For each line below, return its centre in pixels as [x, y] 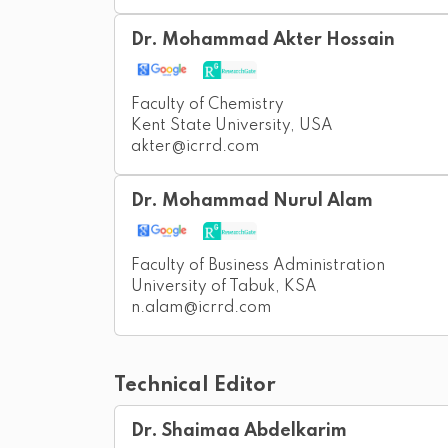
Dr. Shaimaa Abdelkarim [239, 431]
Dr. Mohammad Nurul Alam [252, 201]
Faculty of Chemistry [207, 105]
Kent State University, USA [232, 126]
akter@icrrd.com [195, 147]
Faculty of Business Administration [258, 266]
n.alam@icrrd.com [201, 308]
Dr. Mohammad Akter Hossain [263, 40]
